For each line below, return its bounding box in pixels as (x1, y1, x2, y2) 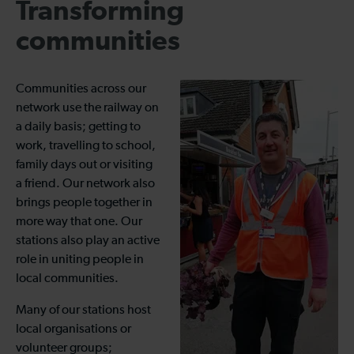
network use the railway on (16, 102, 159, 115)
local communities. (16, 273, 119, 286)
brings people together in (16, 197, 153, 210)
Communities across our (16, 83, 146, 96)
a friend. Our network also (16, 178, 155, 191)
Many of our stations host (16, 304, 151, 318)
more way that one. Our (16, 216, 142, 229)
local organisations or (16, 323, 131, 337)
